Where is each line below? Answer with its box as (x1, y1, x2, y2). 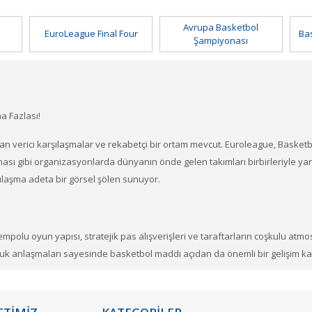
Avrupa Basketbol (183, 21, 259, 34)
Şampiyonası (194, 34, 249, 47)
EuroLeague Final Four (44, 27, 138, 40)
